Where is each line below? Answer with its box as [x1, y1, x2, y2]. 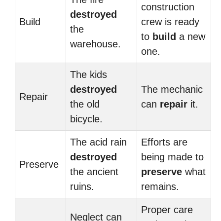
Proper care [141, 204, 193, 215]
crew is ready [141, 16, 199, 27]
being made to [141, 151, 204, 162]
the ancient [70, 166, 118, 177]
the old [70, 99, 100, 110]
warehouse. [70, 38, 121, 49]
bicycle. [70, 113, 103, 124]
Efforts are [141, 137, 187, 147]
